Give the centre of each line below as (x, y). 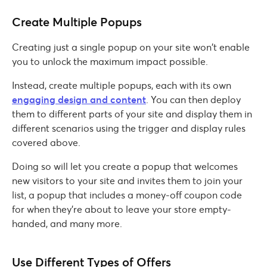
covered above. (46, 142)
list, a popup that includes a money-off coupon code (127, 195)
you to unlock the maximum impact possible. (110, 61)
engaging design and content (79, 99)
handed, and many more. (67, 223)
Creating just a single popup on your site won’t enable (131, 47)
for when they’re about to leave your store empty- (122, 209)
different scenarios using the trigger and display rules (129, 128)
